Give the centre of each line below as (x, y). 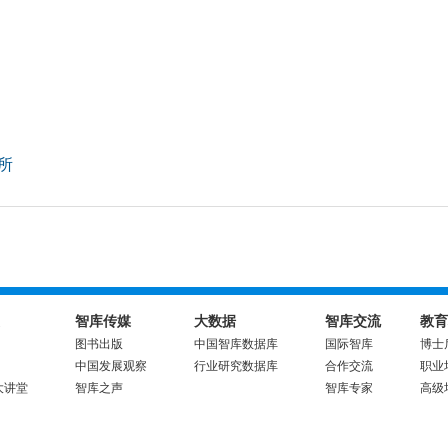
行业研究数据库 (236, 366)
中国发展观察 (111, 366)
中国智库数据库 (236, 344)
